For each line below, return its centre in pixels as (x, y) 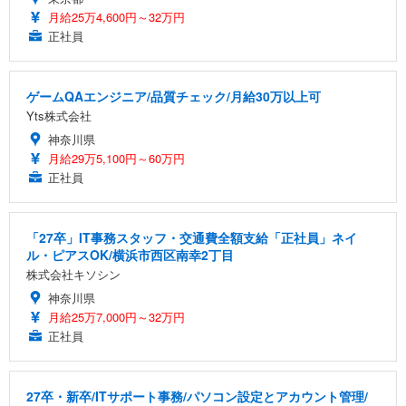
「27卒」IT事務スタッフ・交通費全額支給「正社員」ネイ (192, 237)
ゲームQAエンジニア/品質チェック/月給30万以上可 (174, 96)
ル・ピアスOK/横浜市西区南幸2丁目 (130, 255)
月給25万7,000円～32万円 (116, 317)
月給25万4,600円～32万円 (116, 17)
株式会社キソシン (73, 274)
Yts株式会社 (59, 116)
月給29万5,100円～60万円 (116, 158)
